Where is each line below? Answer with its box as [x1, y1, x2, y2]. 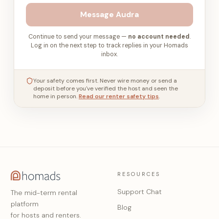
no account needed [128, 33, 190, 41]
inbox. [101, 50, 118, 58]
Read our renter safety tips [79, 92, 159, 100]
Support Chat [117, 187, 162, 196]
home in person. [33, 92, 77, 100]
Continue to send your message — [28, 33, 128, 41]
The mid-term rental [11, 188, 77, 197]
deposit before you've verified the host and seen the [33, 85, 178, 92]
